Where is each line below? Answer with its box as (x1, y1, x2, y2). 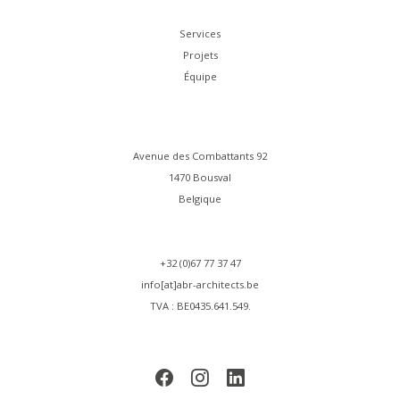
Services (179, 27, 221, 41)
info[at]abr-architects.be (141, 278, 259, 292)
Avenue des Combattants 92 (133, 148, 267, 162)
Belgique (179, 191, 221, 205)
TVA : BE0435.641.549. (149, 299, 251, 313)
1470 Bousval (169, 170, 231, 184)
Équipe (183, 70, 217, 84)
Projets (182, 48, 218, 62)
